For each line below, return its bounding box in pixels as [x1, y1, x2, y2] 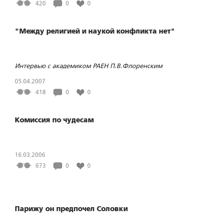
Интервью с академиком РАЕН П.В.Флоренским [15, 62, 162, 70]
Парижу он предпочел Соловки [15, 205, 128, 213]
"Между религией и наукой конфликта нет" [15, 27, 175, 36]
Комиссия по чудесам [15, 116, 94, 124]
